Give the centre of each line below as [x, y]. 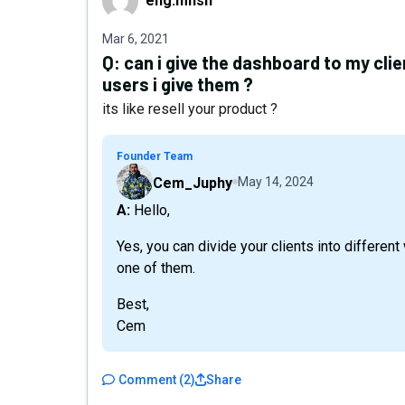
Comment [147, 380]
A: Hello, [150, 210]
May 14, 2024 [276, 182]
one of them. [156, 268]
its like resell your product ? [190, 109]
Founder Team [155, 156]
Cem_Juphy [193, 183]
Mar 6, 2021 [136, 39]
